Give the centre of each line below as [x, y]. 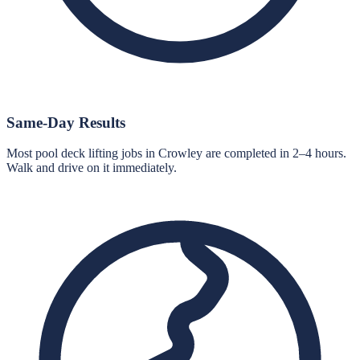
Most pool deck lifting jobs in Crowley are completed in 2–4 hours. [176, 153]
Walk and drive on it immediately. [92, 168]
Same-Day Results [66, 122]
